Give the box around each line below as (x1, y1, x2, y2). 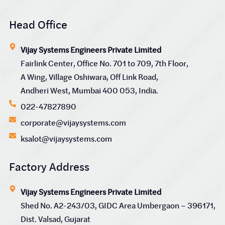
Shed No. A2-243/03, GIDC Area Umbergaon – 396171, (20, 199, 215, 211)
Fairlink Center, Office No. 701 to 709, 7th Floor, (20, 57, 188, 69)
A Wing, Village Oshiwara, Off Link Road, (20, 71, 158, 82)
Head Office (9, 17, 67, 32)
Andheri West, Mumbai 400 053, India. (20, 84, 158, 96)
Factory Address (9, 159, 89, 174)
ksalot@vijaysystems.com (20, 133, 112, 144)
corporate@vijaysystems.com (20, 117, 126, 128)
